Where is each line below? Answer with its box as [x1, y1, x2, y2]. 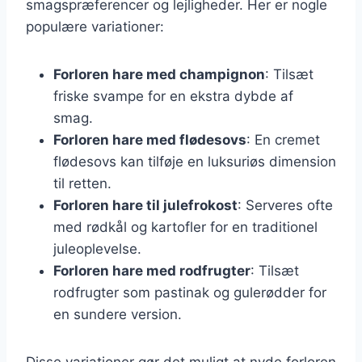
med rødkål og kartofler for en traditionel [53, 218, 318, 235]
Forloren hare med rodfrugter [53, 262, 250, 279]
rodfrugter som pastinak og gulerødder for [53, 284, 326, 301]
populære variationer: [26, 18, 164, 35]
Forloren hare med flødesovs [53, 131, 246, 148]
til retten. [53, 175, 112, 192]
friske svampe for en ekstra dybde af [53, 87, 293, 104]
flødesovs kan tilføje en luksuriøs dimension [53, 153, 336, 170]
